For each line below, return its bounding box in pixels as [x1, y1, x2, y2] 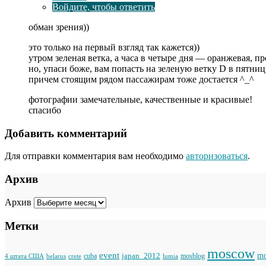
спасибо [28, 104, 61, 115]
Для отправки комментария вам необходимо [5, 151, 186, 161]
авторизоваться [186, 151, 248, 161]
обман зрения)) [28, 21, 89, 32]
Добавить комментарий [5, 126, 127, 140]
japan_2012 [122, 251, 160, 261]
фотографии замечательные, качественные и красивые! [28, 94, 252, 104]
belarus [46, 252, 66, 260]
